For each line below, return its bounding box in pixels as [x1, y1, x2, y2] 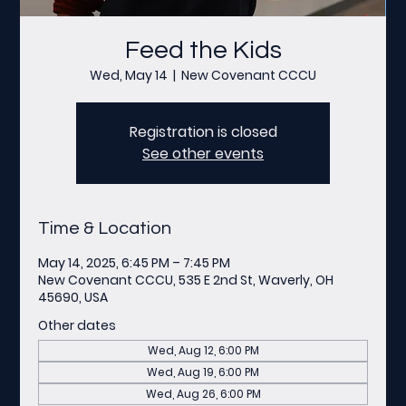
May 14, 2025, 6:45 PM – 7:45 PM [38, 253, 231, 272]
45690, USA [38, 287, 109, 306]
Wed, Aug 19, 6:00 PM [147, 363, 259, 380]
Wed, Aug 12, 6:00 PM [147, 342, 259, 358]
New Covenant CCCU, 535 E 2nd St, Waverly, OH [38, 270, 334, 289]
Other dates [38, 315, 117, 334]
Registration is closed [129, 121, 277, 142]
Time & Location [38, 218, 172, 237]
